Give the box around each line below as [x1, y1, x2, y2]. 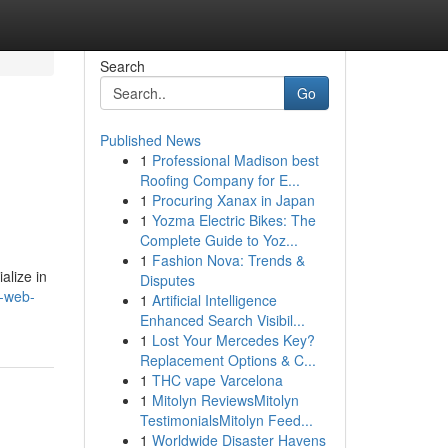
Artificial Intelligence [151, 290, 277, 310]
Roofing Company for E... [139, 170, 300, 190]
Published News [99, 130, 201, 150]
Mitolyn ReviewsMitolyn [151, 390, 299, 410]
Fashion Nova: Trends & [151, 250, 305, 270]
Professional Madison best [151, 150, 319, 170]
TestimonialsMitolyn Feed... [139, 410, 313, 430]
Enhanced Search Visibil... [139, 310, 305, 330]
